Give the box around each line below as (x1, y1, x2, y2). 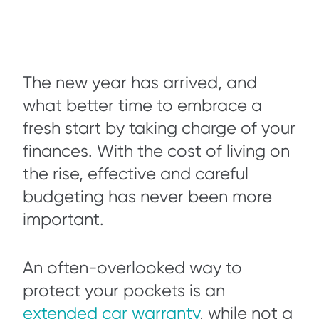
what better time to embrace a (23, 95, 262, 115)
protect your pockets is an (23, 281, 225, 300)
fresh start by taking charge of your (23, 118, 296, 138)
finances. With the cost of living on (23, 141, 290, 161)
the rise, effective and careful (23, 164, 249, 184)
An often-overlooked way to (23, 258, 242, 278)
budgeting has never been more (23, 187, 272, 206)
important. (23, 209, 113, 229)
